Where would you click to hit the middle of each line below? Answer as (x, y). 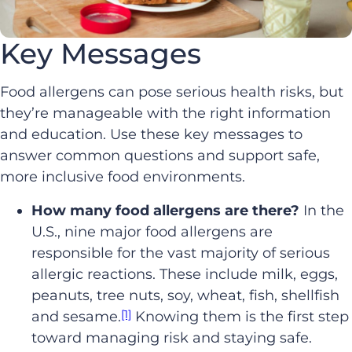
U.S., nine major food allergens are (152, 232)
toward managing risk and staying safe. (172, 338)
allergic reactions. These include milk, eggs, (185, 275)
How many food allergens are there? (165, 211)
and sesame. (76, 317)
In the (322, 211)
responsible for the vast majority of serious (181, 253)
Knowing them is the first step (240, 317)
